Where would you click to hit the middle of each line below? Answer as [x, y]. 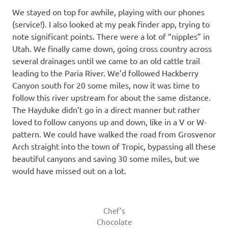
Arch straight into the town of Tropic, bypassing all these [114, 146]
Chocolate [114, 221]
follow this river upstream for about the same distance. [111, 97]
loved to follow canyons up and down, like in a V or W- [109, 121]
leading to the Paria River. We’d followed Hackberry [105, 73]
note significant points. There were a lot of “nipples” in [111, 36]
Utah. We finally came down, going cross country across [112, 48]
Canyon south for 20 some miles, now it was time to [106, 85]
